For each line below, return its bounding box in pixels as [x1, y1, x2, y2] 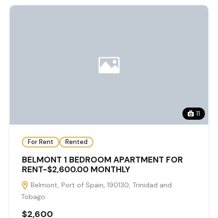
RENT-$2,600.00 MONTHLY [22, 163, 130, 175]
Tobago [21, 192, 45, 201]
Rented [65, 138, 88, 146]
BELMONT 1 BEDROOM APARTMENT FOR [22, 154, 183, 165]
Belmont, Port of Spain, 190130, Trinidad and [29, 180, 172, 189]
